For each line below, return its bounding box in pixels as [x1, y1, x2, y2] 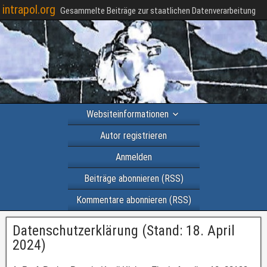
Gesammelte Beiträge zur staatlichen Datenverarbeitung [60, 5, 256, 16]
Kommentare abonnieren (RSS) [76, 194, 191, 206]
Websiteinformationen [86, 108, 169, 120]
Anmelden [115, 151, 152, 163]
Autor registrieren [100, 130, 167, 141]
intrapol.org [2, 2, 55, 17]
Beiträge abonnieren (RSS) [83, 173, 184, 184]
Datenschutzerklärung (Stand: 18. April [13, 222, 235, 239]
